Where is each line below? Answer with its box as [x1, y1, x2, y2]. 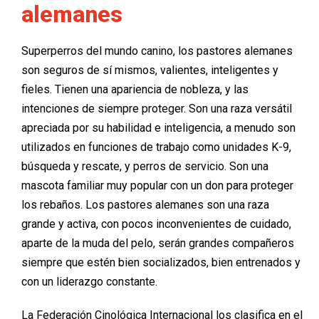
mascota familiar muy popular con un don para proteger [21, 178, 293, 192]
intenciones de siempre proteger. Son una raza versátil [21, 101, 292, 115]
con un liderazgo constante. [21, 274, 157, 288]
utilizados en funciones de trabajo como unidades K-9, [21, 140, 291, 154]
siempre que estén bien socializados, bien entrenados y [21, 255, 300, 269]
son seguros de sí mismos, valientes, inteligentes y [21, 63, 278, 77]
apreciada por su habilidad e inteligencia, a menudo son [21, 120, 296, 135]
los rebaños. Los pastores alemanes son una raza [21, 197, 269, 211]
